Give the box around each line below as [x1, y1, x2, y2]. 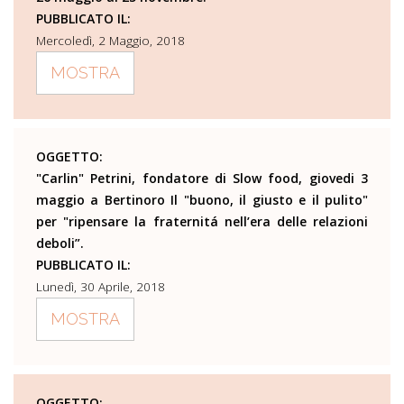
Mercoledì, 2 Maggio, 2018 [36, 32, 185, 49]
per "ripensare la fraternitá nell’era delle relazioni [36, 212, 368, 230]
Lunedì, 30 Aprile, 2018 [36, 278, 165, 295]
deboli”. [36, 234, 84, 252]
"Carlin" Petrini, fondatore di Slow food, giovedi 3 [36, 169, 368, 187]
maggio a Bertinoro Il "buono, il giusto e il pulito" [36, 190, 368, 208]
